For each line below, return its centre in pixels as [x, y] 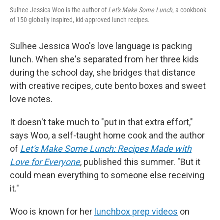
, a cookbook [189, 10]
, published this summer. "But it [140, 162]
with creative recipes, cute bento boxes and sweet [108, 86]
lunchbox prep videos [136, 211]
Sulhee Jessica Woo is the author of [59, 10]
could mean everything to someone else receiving [107, 175]
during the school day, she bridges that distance [103, 72]
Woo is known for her [52, 211]
